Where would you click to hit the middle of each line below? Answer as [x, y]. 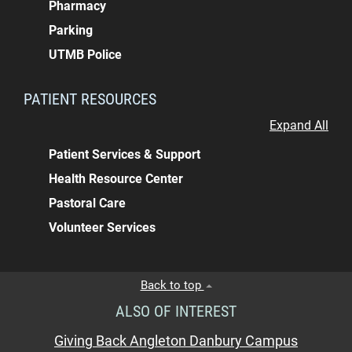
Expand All [299, 126]
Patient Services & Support [125, 155]
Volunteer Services [103, 228]
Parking [71, 31]
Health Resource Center [116, 179]
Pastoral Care [88, 203]
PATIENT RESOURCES [90, 99]
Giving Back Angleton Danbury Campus [176, 341]
